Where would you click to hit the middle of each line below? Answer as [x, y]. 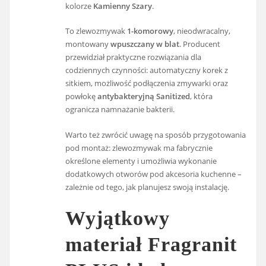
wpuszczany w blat [145, 44]
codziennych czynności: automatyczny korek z [147, 70]
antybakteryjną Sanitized [144, 96]
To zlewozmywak [96, 31]
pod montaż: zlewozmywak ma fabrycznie [139, 148]
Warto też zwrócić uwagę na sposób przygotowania [156, 134]
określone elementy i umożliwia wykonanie [141, 161]
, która [202, 96]
